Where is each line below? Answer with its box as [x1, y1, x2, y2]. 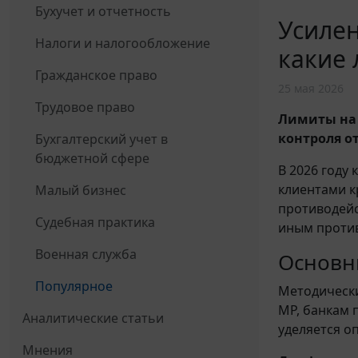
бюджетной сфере [35, 149, 149, 168]
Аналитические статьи [22, 309, 164, 328]
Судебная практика [35, 213, 155, 232]
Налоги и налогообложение [35, 34, 210, 53]
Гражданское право [35, 66, 157, 85]
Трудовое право [35, 98, 135, 117]
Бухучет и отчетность [35, 2, 171, 21]
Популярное [35, 277, 113, 296]
